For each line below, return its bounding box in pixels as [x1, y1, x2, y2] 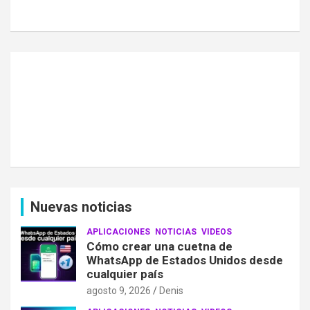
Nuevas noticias [30, 198, 132, 215]
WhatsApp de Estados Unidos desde [86, 253, 283, 267]
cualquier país [86, 266, 163, 281]
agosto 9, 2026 [86, 284, 151, 296]
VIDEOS [201, 226, 232, 237]
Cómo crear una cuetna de [86, 239, 232, 253]
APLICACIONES [86, 226, 150, 237]
